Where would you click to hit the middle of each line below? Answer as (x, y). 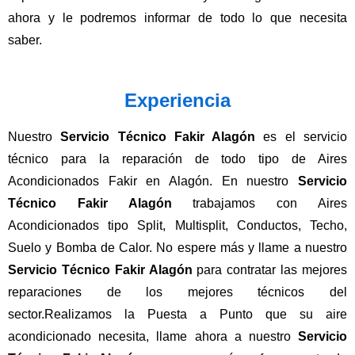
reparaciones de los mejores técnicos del (177, 292)
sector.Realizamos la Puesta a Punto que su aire (177, 314)
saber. (25, 40)
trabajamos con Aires (260, 203)
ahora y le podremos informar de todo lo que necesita (177, 17)
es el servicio (302, 136)
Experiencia (177, 100)
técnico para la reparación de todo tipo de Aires (177, 158)
